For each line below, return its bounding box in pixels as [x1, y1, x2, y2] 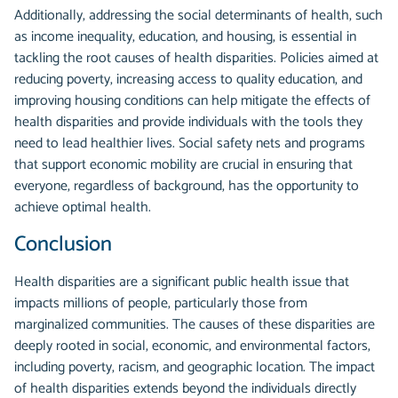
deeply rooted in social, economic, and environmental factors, [14, 334, 370, 359]
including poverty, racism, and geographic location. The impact [14, 355, 375, 380]
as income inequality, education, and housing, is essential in [14, 25, 356, 50]
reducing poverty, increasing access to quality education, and [14, 68, 362, 92]
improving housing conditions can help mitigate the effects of [14, 89, 370, 114]
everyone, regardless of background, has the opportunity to [14, 174, 359, 199]
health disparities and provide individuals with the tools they [14, 110, 362, 135]
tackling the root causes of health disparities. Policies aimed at [14, 46, 378, 71]
